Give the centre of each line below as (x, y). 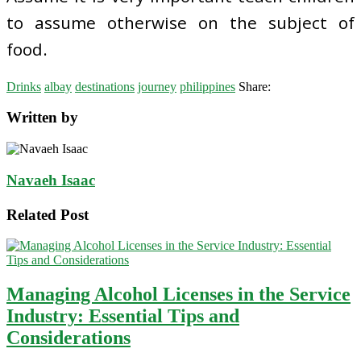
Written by (42, 118)
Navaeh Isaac (51, 180)
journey (157, 86)
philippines (207, 86)
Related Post (48, 214)
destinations (105, 86)
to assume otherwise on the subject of (180, 22)
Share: (255, 86)
